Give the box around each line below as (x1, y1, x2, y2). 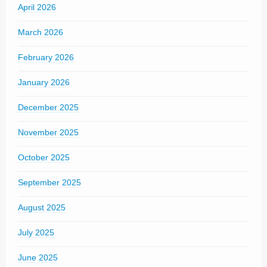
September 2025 (18, 178, 81, 187)
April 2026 (18, 2, 56, 12)
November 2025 (18, 128, 79, 137)
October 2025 (18, 153, 70, 162)
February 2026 (18, 52, 74, 62)
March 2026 (18, 27, 63, 37)
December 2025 (18, 103, 79, 112)
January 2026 (18, 77, 70, 87)
